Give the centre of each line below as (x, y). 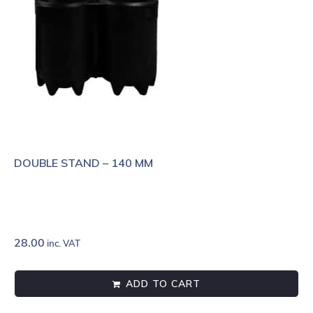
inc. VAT (63, 243)
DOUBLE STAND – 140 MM (83, 163)
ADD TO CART (163, 284)
